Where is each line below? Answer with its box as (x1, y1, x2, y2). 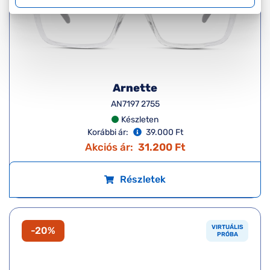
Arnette (113, 81, 157, 95)
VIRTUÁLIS (212, 223, 243, 231)
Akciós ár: (84, 140, 133, 153)
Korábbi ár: (87, 127, 128, 137)
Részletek (120, 173, 166, 185)
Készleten (121, 114, 159, 125)
